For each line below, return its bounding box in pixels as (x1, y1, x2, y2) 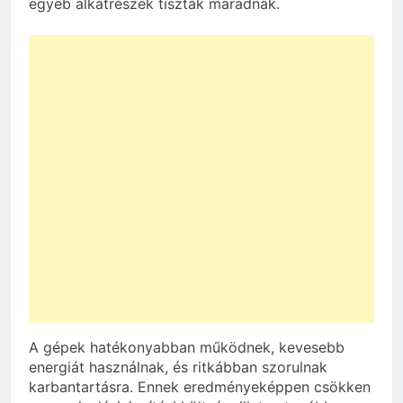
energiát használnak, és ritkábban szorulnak (29, 358, 327, 377)
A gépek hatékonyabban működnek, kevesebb (29, 338, 345, 357)
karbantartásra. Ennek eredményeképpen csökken (29, 378, 371, 397)
